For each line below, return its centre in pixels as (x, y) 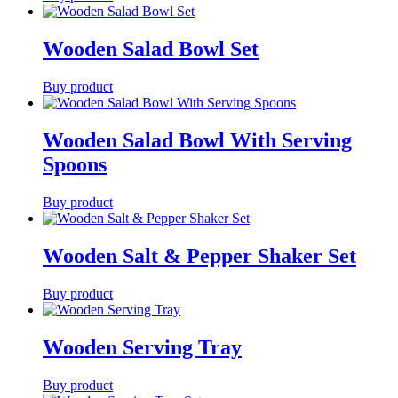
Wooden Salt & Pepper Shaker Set (199, 255)
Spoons (75, 164)
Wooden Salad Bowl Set (151, 49)
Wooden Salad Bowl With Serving (197, 140)
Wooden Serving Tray (142, 347)
